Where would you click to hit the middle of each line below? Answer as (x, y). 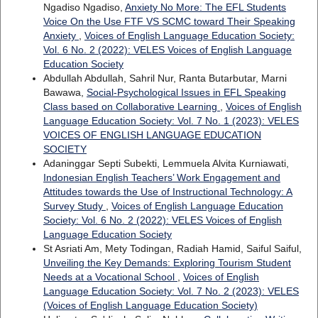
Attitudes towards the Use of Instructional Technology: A (168, 191)
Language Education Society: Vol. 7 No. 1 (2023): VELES (171, 120)
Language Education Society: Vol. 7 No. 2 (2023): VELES (171, 291)
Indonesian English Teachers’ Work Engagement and (161, 177)
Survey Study (74, 205)
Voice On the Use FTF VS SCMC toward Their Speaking (169, 21)
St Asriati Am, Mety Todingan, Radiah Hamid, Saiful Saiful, (172, 248)
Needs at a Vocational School (110, 276)
